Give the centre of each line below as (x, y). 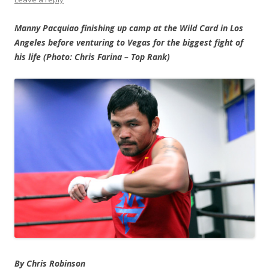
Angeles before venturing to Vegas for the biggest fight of (129, 43)
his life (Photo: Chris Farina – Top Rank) (92, 57)
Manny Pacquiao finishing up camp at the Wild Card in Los (129, 28)
